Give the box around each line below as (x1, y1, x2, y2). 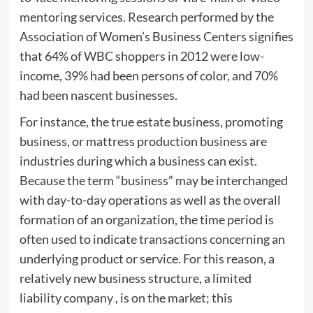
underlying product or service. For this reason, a (19, 250, 275, 266)
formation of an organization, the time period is (19, 211, 274, 227)
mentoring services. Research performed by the (19, 8, 274, 24)
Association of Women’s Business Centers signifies (19, 28, 293, 44)
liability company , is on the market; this (19, 289, 233, 305)
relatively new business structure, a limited (19, 270, 252, 286)
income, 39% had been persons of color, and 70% (19, 67, 278, 83)
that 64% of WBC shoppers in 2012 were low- (19, 48, 264, 64)
